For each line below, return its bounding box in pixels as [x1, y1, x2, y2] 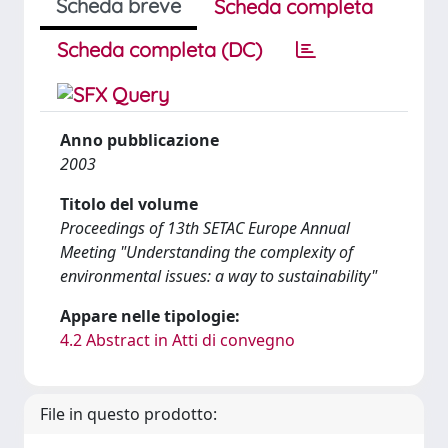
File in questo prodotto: [40, 403, 217, 425]
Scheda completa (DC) [57, 37, 262, 62]
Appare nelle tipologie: [60, 305, 240, 327]
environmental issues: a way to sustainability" [60, 265, 377, 287]
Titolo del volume [60, 193, 198, 215]
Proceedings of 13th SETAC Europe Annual [60, 217, 350, 239]
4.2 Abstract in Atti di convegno [60, 329, 295, 351]
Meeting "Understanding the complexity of [60, 241, 353, 263]
